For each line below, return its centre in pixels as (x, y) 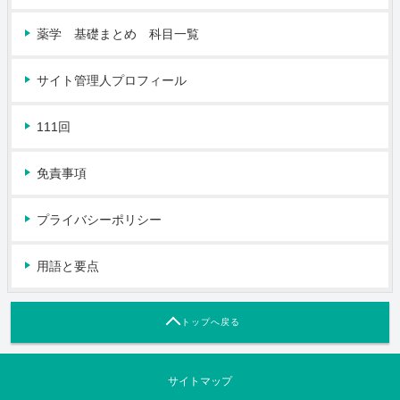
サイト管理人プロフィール (112, 80)
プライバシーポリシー (99, 220)
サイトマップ (200, 381)
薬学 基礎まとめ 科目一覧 (118, 34)
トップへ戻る (211, 322)
